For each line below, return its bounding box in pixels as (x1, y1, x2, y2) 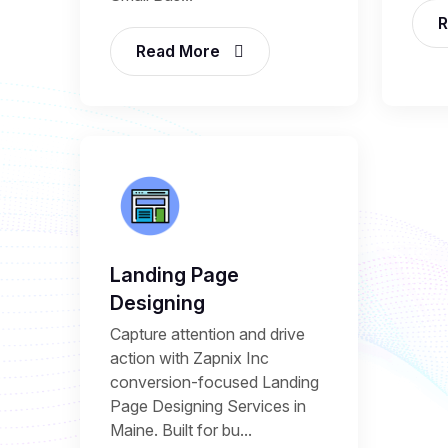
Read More (136, 41, 224, 61)
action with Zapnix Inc (110, 348, 269, 368)
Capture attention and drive (110, 324, 305, 344)
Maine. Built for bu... (110, 420, 252, 440)
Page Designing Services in (110, 396, 306, 416)
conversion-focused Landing (110, 372, 319, 392)
